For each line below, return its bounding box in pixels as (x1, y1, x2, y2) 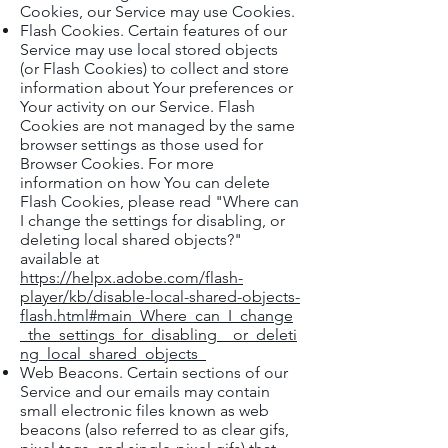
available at (20, 249, 99, 268)
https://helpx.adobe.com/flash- (20, 268, 243, 287)
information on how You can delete (20, 173, 270, 192)
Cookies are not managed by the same (20, 116, 295, 135)
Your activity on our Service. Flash (20, 97, 255, 116)
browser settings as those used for (20, 135, 263, 154)
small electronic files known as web (20, 401, 269, 420)
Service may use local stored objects (20, 40, 278, 59)
